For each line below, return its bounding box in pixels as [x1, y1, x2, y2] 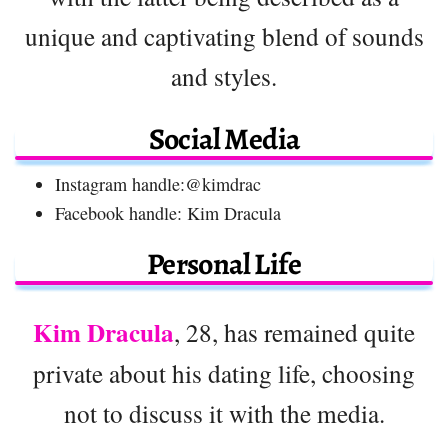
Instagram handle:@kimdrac [55, 171, 261, 196]
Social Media [148, 118, 300, 159]
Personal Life [146, 243, 302, 284]
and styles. [171, 58, 277, 93]
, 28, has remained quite [174, 314, 415, 349]
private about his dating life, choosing [33, 355, 415, 390]
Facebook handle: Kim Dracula [55, 200, 281, 225]
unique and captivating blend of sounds [24, 18, 424, 53]
